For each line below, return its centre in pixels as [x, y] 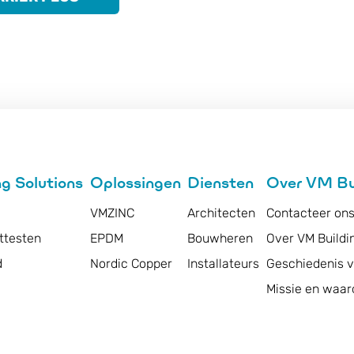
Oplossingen [135, 183]
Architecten [222, 213]
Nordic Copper [131, 264]
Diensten [221, 183]
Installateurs [224, 264]
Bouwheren [220, 238]
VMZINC [112, 213]
